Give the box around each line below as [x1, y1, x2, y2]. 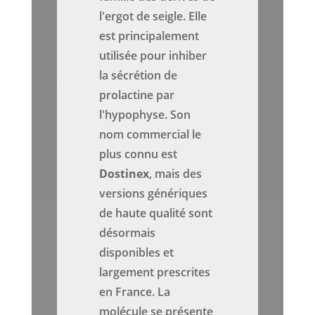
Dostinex [99, 166, 150, 182]
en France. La [99, 284, 171, 300]
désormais [99, 225, 156, 241]
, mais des [149, 166, 202, 182]
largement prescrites [99, 264, 211, 281]
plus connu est [99, 146, 178, 162]
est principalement [99, 28, 200, 44]
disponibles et [99, 245, 174, 261]
